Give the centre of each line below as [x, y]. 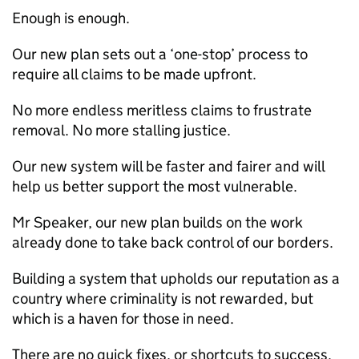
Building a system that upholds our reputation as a [176, 278]
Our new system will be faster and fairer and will [168, 166]
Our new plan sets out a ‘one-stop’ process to [160, 54]
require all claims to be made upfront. [134, 74]
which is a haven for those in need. [123, 319]
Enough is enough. [71, 18]
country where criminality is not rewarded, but [163, 298]
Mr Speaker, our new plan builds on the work [157, 222]
